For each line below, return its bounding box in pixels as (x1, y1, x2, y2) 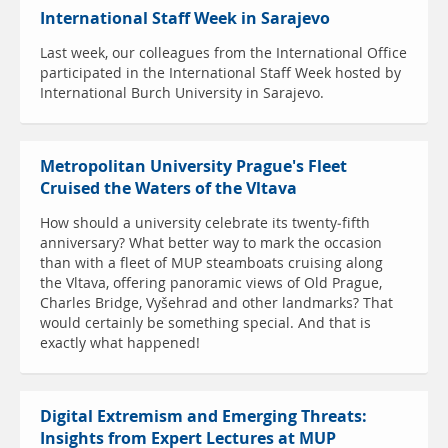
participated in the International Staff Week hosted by (40, 63, 401, 84)
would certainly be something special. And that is (40, 313, 371, 334)
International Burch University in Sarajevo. (40, 83, 324, 104)
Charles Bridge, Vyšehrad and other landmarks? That (40, 293, 393, 314)
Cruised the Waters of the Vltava (40, 177, 297, 201)
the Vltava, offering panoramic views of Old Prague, (40, 273, 382, 294)
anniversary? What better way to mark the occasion (40, 233, 382, 254)
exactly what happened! (40, 333, 200, 354)
